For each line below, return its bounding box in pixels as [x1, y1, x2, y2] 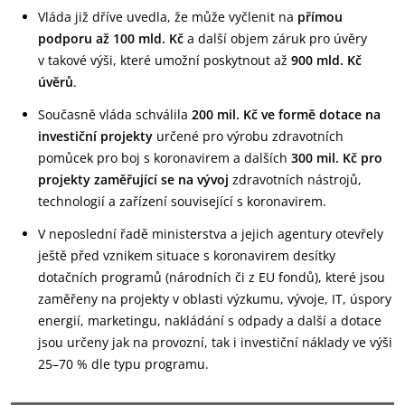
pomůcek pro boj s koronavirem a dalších [38, 149, 291, 166]
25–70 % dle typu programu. [38, 355, 209, 372]
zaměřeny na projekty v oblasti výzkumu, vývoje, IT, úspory [38, 290, 391, 307]
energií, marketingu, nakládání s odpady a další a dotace [38, 312, 381, 329]
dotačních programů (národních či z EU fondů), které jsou [38, 268, 385, 286]
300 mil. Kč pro [291, 149, 382, 166]
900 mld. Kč [291, 52, 362, 69]
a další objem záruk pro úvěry [184, 30, 367, 47]
